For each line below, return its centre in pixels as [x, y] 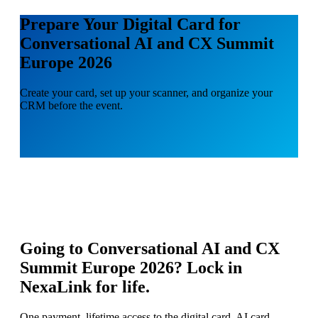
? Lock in [208, 268]
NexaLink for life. [85, 287]
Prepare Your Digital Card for [130, 24]
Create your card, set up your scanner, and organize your [146, 92]
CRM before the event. [71, 105]
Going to [54, 249]
